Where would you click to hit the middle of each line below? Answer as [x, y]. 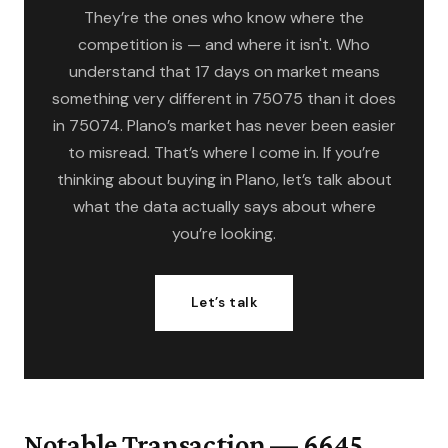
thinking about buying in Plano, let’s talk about [224, 179]
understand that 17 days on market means [224, 71]
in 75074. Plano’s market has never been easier [224, 125]
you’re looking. [224, 233]
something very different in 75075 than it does [224, 98]
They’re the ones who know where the [224, 17]
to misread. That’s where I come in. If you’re [224, 152]
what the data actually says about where [224, 206]
